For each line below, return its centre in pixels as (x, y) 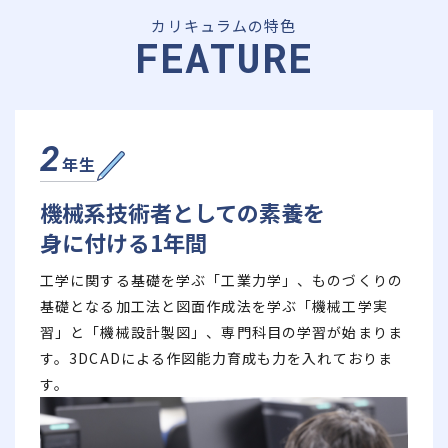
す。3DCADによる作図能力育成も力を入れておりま (216, 357)
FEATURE (224, 57)
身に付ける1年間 (123, 241)
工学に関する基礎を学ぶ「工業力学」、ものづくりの (221, 279)
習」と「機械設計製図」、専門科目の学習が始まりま (221, 331)
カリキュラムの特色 (224, 25)
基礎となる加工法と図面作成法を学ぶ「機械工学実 (214, 305)
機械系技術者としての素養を (182, 211)
